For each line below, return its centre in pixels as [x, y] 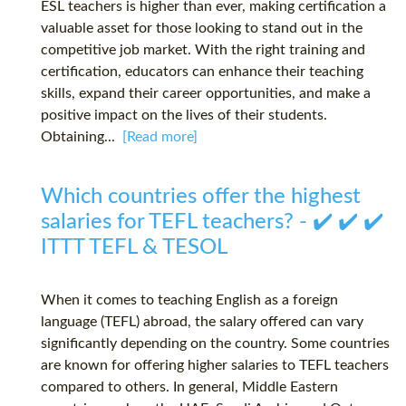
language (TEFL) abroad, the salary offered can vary [202, 322]
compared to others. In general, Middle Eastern [189, 387]
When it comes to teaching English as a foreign [189, 300]
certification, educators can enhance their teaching [202, 72]
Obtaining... [82, 137]
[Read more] [160, 137]
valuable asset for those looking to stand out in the [202, 29]
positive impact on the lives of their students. [184, 116]
